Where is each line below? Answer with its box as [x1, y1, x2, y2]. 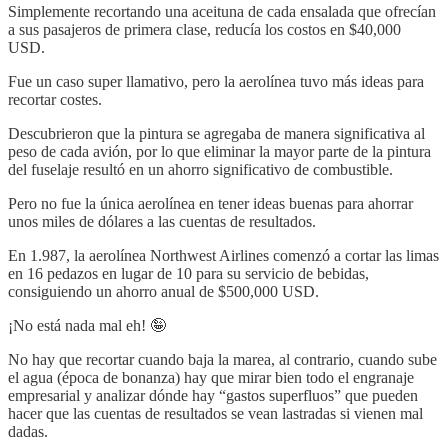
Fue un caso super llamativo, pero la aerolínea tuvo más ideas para [8, 73, 424, 91]
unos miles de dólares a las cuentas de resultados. [8, 213, 316, 231]
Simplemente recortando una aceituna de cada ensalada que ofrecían [8, 3, 436, 21]
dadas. [8, 423, 48, 441]
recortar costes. [8, 91, 102, 109]
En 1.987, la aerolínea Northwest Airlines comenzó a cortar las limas [8, 247, 439, 265]
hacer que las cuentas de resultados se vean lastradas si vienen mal [8, 405, 423, 423]
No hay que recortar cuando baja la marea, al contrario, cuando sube [8, 351, 437, 369]
